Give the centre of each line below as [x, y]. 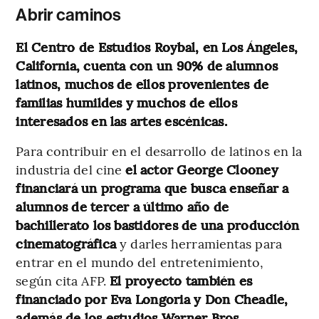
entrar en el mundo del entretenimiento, [140, 262]
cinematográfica [68, 244]
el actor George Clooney [202, 169]
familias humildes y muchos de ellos [126, 103]
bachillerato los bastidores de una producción [158, 225]
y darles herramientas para [201, 244]
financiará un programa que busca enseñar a [152, 188]
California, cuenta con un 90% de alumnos [147, 66]
